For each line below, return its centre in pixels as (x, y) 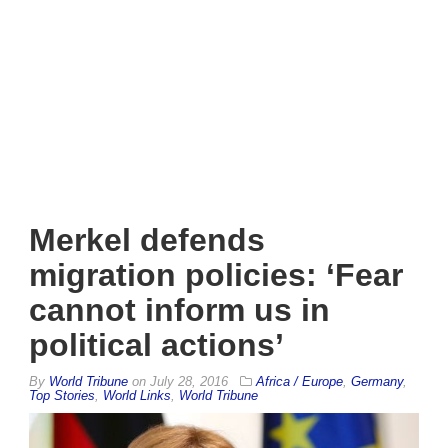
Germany (377, 381)
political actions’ (156, 344)
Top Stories (62, 395)
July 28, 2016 (189, 381)
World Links (137, 395)
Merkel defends (147, 239)
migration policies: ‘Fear (216, 274)
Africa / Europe (299, 381)
